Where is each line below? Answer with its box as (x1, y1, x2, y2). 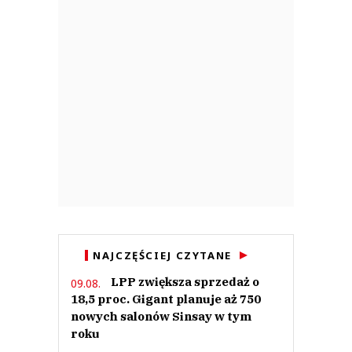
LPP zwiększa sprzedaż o (111, 274, 259, 290)
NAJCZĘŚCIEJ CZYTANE (93, 248, 232, 263)
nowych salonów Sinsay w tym (71, 309, 251, 324)
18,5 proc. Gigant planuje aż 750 (71, 291, 261, 307)
